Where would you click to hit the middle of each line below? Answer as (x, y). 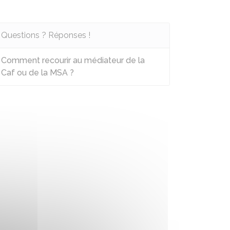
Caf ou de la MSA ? (37, 73)
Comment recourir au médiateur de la (73, 60)
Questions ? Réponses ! (46, 35)
